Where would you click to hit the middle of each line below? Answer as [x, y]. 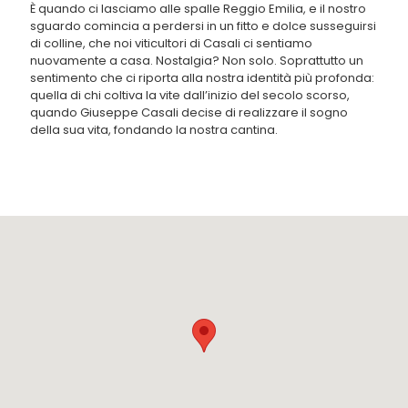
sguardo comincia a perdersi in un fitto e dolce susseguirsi [203, 26]
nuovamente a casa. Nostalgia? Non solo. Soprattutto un [197, 61]
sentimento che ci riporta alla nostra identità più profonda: [202, 78]
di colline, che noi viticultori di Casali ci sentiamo [171, 43]
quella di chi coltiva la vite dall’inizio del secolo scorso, [190, 95]
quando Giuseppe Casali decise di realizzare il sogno [189, 112]
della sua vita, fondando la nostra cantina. [154, 130]
